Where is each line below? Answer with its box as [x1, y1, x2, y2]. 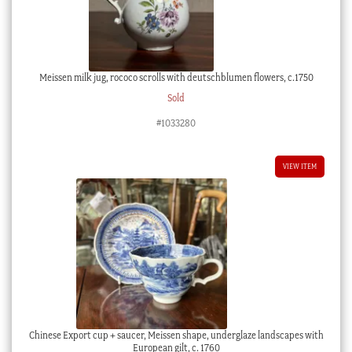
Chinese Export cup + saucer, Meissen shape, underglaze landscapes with [28, 329, 324, 342]
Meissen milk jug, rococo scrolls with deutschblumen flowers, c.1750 [38, 71, 313, 83]
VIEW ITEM [283, 162, 317, 171]
